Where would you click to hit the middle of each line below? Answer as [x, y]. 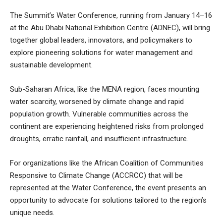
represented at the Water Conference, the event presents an [108, 188]
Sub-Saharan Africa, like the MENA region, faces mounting [105, 89]
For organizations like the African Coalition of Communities [107, 163]
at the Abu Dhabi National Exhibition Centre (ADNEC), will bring [110, 28]
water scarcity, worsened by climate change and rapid [97, 101]
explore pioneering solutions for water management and [101, 52]
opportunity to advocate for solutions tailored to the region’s [108, 200]
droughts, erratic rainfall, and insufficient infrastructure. [99, 139]
